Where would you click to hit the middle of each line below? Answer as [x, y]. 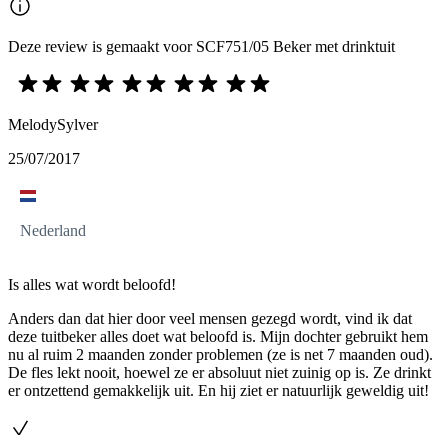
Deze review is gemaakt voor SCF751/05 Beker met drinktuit [201, 47]
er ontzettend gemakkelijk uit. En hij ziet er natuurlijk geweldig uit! [218, 391]
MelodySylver [53, 125]
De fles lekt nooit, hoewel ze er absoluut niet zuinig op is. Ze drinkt [219, 373]
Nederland [53, 231]
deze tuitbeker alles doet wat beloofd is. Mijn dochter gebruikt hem [218, 337]
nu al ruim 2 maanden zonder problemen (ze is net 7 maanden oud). [220, 355]
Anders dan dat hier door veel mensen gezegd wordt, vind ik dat [210, 319]
